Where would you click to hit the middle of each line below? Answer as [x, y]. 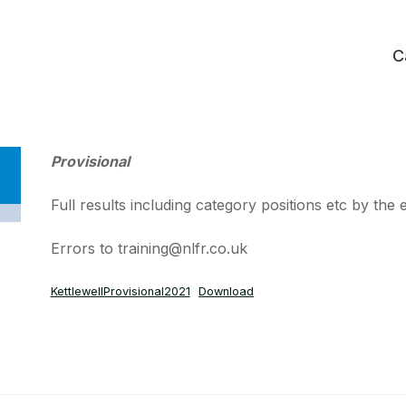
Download [227, 291]
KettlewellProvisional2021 [120, 291]
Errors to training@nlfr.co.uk [149, 248]
